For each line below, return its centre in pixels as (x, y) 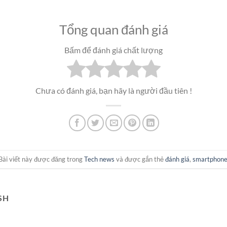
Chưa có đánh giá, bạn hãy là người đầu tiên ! (113, 91)
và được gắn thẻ (140, 159)
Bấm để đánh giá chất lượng (113, 50)
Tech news (99, 159)
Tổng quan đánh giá (113, 30)
